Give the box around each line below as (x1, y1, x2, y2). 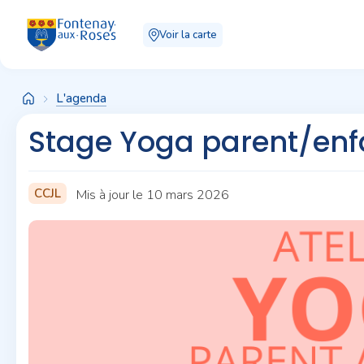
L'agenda (56, 90, 106, 106)
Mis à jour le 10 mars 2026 (76, 185, 229, 204)
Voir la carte (159, 27, 217, 42)
